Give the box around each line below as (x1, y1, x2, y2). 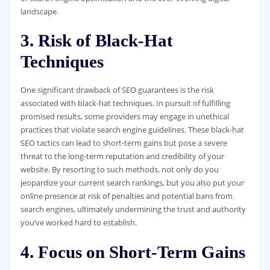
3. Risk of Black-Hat (20, 31, 173, 51)
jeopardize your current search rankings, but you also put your (20, 177, 244, 189)
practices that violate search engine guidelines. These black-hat (20, 124, 244, 136)
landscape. (20, 5, 58, 17)
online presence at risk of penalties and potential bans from (20, 190, 233, 202)
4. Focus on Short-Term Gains (20, 242, 245, 262)
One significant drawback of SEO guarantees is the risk (20, 84, 214, 96)
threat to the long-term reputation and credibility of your (20, 151, 224, 162)
